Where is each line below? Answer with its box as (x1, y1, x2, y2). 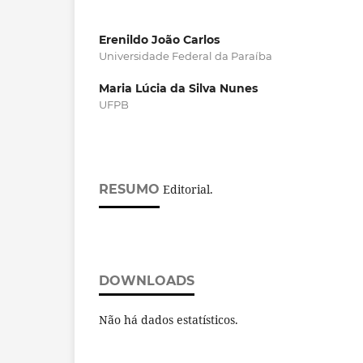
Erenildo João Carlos (99, 32, 220, 48)
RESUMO (99, 181, 160, 198)
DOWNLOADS (99, 273, 194, 289)
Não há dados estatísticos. (99, 312, 238, 328)
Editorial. (160, 181, 213, 198)
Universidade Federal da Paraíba (99, 49, 272, 63)
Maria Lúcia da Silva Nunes (99, 81, 258, 96)
